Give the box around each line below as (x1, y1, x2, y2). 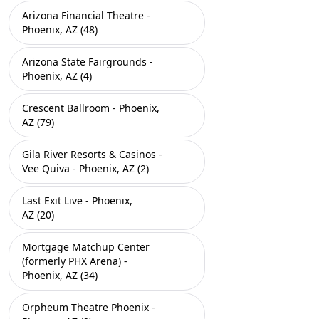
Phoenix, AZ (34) (22, 268, 98, 282)
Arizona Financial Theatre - (22, 9, 150, 22)
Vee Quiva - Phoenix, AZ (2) (22, 162, 149, 175)
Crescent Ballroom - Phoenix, (22, 101, 159, 115)
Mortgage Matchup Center (22, 240, 150, 253)
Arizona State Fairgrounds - (22, 55, 153, 68)
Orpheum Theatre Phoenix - (22, 300, 155, 314)
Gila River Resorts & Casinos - (22, 147, 162, 161)
